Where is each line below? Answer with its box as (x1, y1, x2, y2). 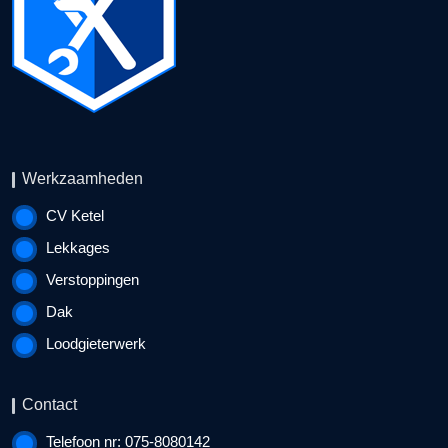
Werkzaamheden (22, 169, 143, 187)
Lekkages (46, 238, 110, 256)
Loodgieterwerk (46, 334, 146, 352)
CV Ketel (46, 206, 104, 224)
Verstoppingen (46, 270, 139, 288)
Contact (22, 395, 77, 413)
